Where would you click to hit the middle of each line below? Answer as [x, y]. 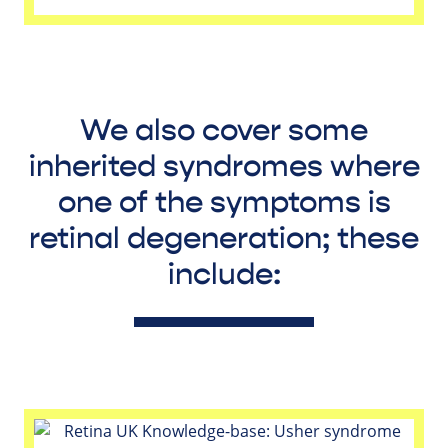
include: [224, 274]
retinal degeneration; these [224, 238]
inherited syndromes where [224, 166]
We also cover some [224, 130]
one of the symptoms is [224, 202]
